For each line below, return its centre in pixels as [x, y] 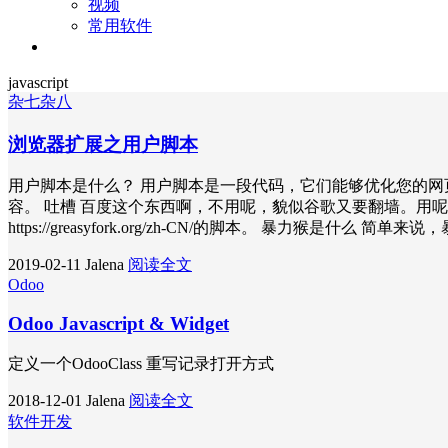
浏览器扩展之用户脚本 [103, 144]
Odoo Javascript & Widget [118, 323]
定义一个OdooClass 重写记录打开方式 [141, 363]
